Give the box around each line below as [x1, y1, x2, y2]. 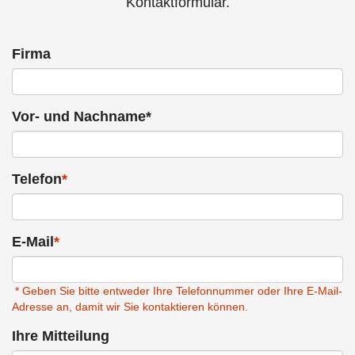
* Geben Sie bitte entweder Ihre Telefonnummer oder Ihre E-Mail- [12, 284, 342, 298]
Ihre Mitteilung [12, 328, 109, 345]
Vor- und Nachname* [12, 109, 151, 125]
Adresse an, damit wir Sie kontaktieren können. [12, 300, 248, 314]
